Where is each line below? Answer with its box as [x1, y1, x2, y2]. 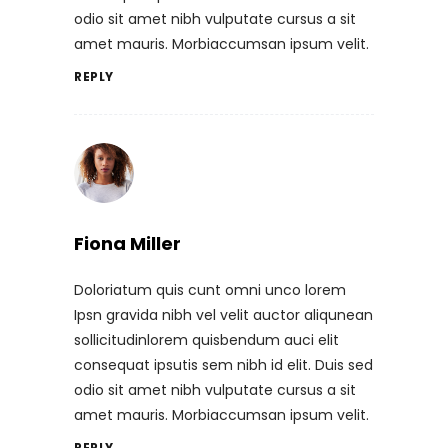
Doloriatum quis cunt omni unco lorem [74, 279, 346, 300]
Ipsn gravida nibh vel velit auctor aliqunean [74, 304, 373, 325]
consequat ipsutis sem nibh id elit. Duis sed [74, 354, 373, 375]
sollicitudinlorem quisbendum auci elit [74, 329, 339, 350]
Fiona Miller [74, 230, 181, 256]
